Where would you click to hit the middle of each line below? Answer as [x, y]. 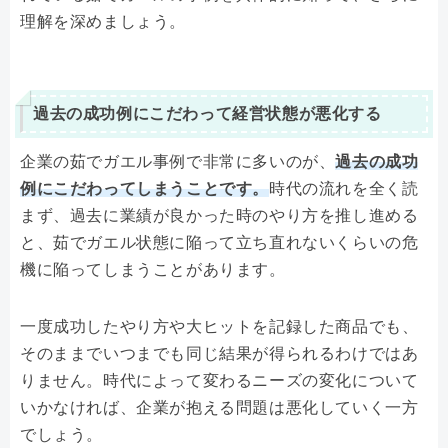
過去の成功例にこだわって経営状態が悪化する [207, 114]
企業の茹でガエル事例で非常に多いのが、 [178, 161]
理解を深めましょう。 [103, 22]
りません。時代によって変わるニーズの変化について [219, 380]
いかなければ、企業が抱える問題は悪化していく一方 [219, 407]
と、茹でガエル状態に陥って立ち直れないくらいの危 [219, 242]
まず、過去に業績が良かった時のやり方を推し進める [219, 215]
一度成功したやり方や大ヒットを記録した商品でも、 [219, 326]
